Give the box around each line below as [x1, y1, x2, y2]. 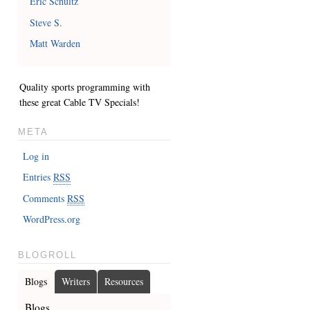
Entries [23, 170, 54, 184]
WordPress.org [23, 212, 81, 226]
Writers [61, 274, 90, 288]
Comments [23, 191, 68, 205]
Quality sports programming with [19, 80, 150, 94]
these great [19, 95, 64, 109]
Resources [104, 274, 143, 288]
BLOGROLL [17, 250, 77, 261]
